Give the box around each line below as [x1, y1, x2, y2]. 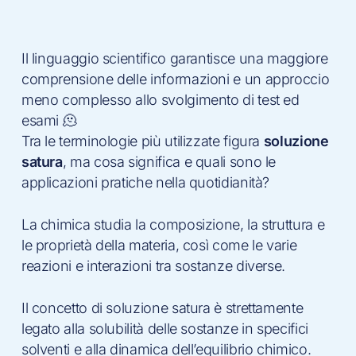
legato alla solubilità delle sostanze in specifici [21, 320, 308, 337]
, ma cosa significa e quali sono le [62, 153, 277, 170]
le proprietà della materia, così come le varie [21, 237, 297, 253]
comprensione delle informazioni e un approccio [21, 71, 330, 87]
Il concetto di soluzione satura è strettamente [21, 300, 304, 316]
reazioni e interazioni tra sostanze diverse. [21, 257, 286, 274]
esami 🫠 [21, 112, 77, 129]
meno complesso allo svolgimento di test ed [21, 91, 300, 108]
